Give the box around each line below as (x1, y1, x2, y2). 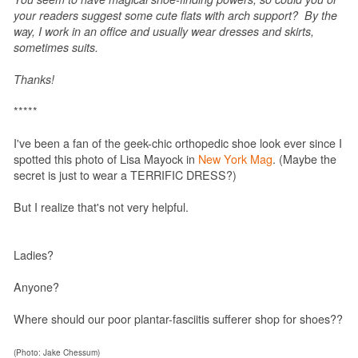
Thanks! (14, 70, 58, 87)
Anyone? (14, 278, 59, 295)
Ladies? (14, 246, 54, 263)
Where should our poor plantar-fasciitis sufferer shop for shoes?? (14, 310, 343, 327)
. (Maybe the (272, 150, 336, 167)
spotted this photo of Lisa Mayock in (14, 150, 198, 167)
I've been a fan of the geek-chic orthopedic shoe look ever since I (14, 134, 342, 151)
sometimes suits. (14, 38, 98, 55)
